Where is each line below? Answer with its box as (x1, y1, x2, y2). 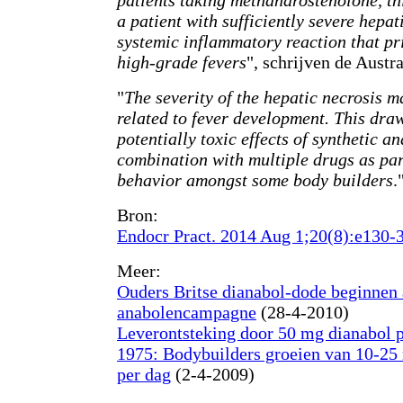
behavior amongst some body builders (117, 170, 393, 190)
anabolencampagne (117, 302, 256, 322)
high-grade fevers (117, 52, 246, 72)
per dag (117, 364, 171, 384)
